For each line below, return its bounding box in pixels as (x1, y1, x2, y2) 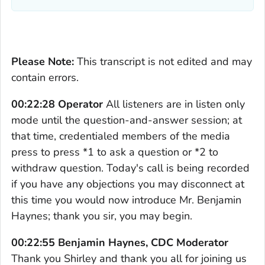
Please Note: (11, 54, 74, 69)
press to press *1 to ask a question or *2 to (11, 144, 218, 159)
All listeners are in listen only (106, 96, 245, 111)
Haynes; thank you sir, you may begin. (11, 208, 192, 223)
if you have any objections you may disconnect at (11, 176, 244, 191)
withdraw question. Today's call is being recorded (11, 160, 250, 175)
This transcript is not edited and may (74, 54, 252, 69)
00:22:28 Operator (11, 96, 106, 111)
